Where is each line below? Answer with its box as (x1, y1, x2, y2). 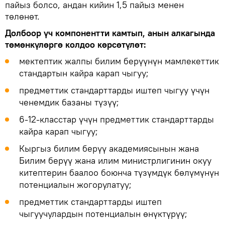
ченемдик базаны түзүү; (19, 96, 119, 108)
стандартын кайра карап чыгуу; (19, 67, 149, 79)
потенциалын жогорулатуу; (19, 178, 132, 190)
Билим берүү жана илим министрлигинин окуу (19, 154, 211, 166)
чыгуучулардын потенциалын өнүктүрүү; (19, 207, 187, 219)
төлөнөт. (5, 10, 40, 22)
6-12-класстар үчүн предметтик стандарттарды (19, 113, 214, 125)
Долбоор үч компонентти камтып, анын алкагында (5, 27, 215, 39)
